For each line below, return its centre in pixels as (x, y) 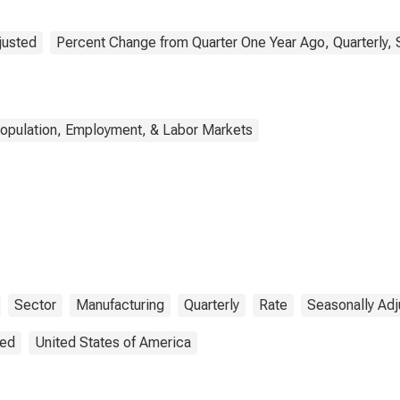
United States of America (113, 342)
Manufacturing (120, 305)
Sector (35, 305)
